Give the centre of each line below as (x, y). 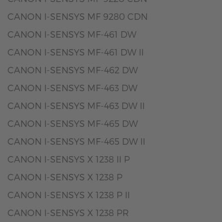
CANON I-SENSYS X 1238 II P (69, 159)
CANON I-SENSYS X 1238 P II (69, 194)
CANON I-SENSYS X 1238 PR (68, 212)
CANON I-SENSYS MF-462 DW (73, 70)
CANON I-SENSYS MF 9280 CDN (78, 16)
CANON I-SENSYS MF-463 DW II (76, 105)
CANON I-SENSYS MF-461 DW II (76, 52)
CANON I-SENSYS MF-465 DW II (76, 141)
